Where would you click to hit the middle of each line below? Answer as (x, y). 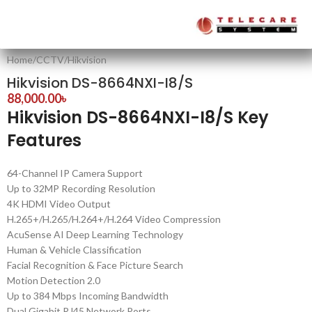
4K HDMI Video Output (59, 204)
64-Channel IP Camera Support (75, 173)
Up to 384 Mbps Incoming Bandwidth (88, 296)
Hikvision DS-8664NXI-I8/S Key (138, 117)
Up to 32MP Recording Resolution (81, 188)
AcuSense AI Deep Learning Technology (95, 234)
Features (44, 140)
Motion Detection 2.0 (54, 280)
